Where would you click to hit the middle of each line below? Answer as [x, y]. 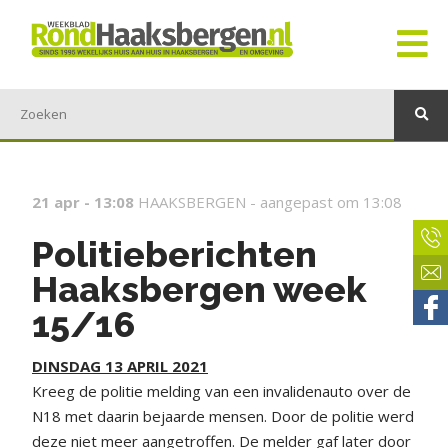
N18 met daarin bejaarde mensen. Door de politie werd [223, 416]
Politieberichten [174, 254]
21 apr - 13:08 [83, 202]
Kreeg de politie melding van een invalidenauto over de [221, 391]
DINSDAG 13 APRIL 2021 [120, 366]
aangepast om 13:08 [331, 202]
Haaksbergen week [199, 289]
